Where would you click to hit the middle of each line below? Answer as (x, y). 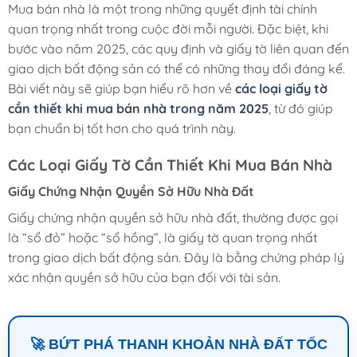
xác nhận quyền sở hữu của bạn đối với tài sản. (144, 278)
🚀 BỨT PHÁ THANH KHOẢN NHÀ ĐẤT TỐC (178, 345)
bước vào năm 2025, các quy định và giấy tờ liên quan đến (178, 48)
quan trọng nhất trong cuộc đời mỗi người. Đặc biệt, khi (168, 28)
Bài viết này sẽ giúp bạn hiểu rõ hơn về (122, 88)
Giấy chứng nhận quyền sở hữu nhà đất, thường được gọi (173, 218)
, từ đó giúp (301, 108)
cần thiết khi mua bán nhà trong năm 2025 (138, 108)
